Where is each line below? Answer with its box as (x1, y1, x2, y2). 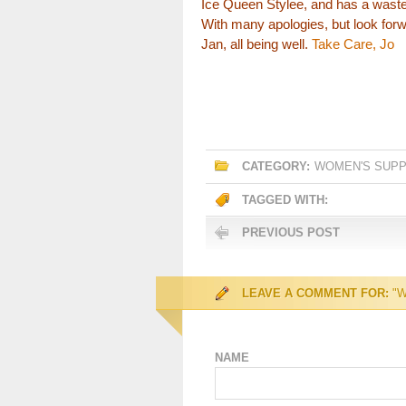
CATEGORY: (242, 159, 310, 173)
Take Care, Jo (308, 36, 394, 52)
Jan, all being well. (201, 36, 308, 52)
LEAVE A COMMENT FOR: (242, 286, 389, 300)
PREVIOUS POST (242, 226, 340, 239)
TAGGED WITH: (242, 193, 328, 207)
